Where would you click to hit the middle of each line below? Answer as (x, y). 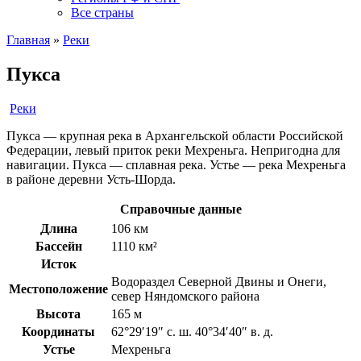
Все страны (102, 12)
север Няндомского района (185, 296)
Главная (28, 40)
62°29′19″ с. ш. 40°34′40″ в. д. (192, 331)
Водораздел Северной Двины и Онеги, (219, 281)
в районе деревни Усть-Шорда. (91, 179)
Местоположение (58, 288)
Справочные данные (180, 209)
